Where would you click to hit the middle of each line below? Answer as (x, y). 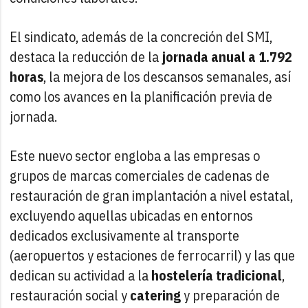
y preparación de (231, 295)
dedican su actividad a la (81, 275)
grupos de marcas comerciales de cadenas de (140, 175)
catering (156, 295)
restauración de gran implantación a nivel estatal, (152, 195)
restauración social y (70, 295)
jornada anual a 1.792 (227, 56)
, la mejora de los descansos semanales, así (167, 76)
